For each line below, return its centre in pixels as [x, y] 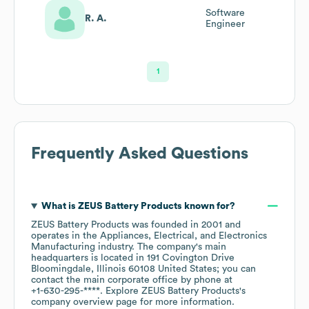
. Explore [121, 291]
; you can [236, 269]
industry [113, 247]
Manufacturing [63, 247]
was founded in [165, 225]
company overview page [84, 302]
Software [225, 13]
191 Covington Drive [191, 258]
